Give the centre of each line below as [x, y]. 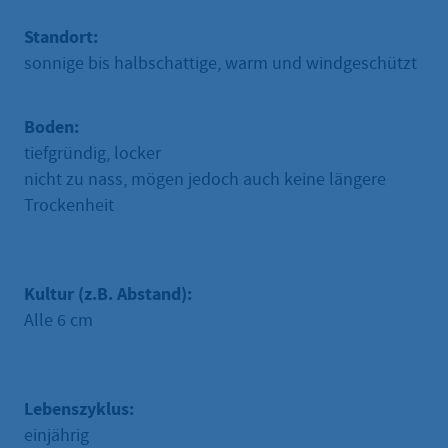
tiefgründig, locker [92, 153]
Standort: [61, 36]
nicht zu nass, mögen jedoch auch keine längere [205, 179]
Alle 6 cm [58, 320]
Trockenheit [69, 205]
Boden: [51, 126]
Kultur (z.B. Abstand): [108, 293]
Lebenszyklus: [79, 408]
